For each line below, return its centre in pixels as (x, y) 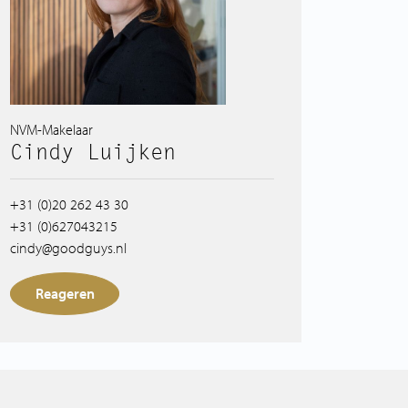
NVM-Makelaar (51, 130)
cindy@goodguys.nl (68, 248)
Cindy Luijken (93, 153)
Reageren (65, 294)
